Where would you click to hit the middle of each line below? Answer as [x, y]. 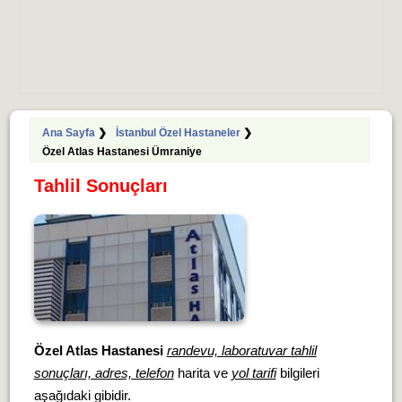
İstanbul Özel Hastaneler [178, 133]
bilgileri [297, 373]
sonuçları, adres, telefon [104, 373]
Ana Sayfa [68, 133]
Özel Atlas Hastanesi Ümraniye [122, 152]
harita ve [202, 373]
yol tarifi [253, 373]
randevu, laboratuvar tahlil [241, 350]
